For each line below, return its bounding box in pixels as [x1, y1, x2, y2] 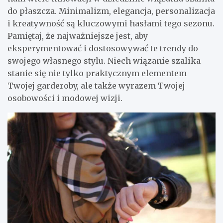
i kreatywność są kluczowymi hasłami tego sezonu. [7, 18, 215, 28]
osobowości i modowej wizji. [7, 93, 122, 103]
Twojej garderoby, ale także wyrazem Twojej [7, 80, 185, 91]
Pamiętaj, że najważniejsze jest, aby [7, 30, 148, 41]
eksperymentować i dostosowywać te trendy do [7, 43, 198, 53]
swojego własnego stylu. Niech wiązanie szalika [7, 55, 201, 66]
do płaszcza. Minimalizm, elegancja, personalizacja [7, 5, 215, 16]
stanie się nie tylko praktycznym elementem [7, 68, 187, 78]
